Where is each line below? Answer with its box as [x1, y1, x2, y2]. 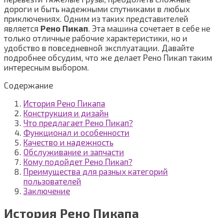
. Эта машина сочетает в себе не [88, 23, 210, 34]
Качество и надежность [23, 137, 113, 147]
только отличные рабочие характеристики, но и [4, 33, 187, 43]
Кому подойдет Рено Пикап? [23, 157, 132, 167]
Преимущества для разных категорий [23, 166, 168, 177]
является [4, 23, 40, 34]
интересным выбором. [4, 62, 89, 73]
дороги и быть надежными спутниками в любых [4, 4, 190, 14]
